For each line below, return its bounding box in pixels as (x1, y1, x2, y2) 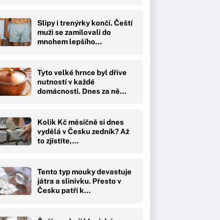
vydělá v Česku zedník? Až (37, 127, 129, 136)
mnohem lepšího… (37, 37, 102, 46)
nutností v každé (37, 77, 95, 86)
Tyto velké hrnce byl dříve (37, 68, 127, 77)
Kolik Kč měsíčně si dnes (37, 117, 124, 126)
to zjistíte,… (37, 136, 79, 145)
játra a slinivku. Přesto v (37, 176, 121, 185)
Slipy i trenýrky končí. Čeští (37, 18, 133, 27)
